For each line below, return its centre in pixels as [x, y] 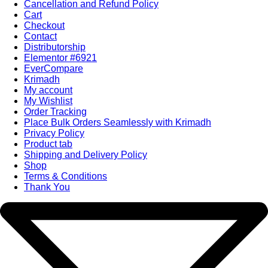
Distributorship [55, 47]
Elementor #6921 [60, 57]
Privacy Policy [54, 133]
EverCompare [54, 68]
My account [48, 90]
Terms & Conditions [66, 176]
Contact [40, 36]
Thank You [47, 187]
